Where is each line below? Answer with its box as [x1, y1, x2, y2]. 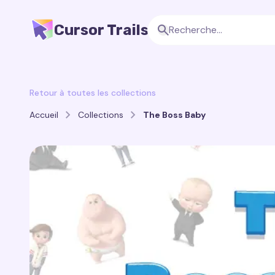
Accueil [29, 109, 58, 120]
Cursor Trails [54, 21, 149, 39]
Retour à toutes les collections [29, 87, 156, 98]
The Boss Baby [143, 109, 206, 120]
